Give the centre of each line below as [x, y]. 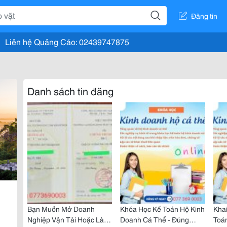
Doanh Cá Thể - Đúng [155, 219]
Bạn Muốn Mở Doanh [61, 209]
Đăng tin [204, 15]
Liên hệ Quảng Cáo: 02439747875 [67, 41]
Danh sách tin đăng [70, 91]
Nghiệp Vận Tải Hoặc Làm [69, 219]
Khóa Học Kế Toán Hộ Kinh [163, 209]
